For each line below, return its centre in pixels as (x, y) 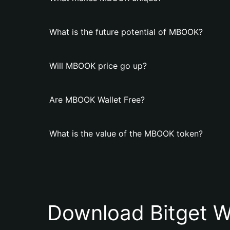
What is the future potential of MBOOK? (126, 32)
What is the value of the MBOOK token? (126, 133)
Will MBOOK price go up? (98, 66)
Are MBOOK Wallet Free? (97, 100)
